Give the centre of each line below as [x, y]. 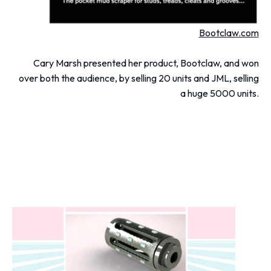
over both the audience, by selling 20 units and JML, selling [139, 78]
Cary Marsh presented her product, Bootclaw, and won [146, 63]
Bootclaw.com [229, 33]
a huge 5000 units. [219, 93]
